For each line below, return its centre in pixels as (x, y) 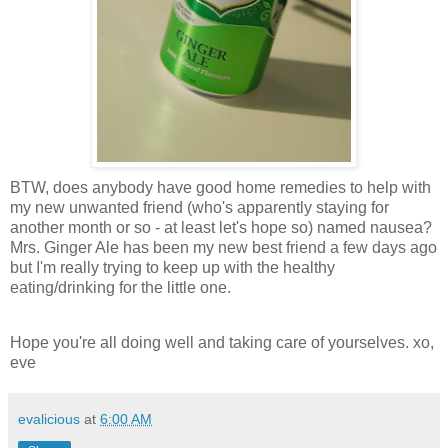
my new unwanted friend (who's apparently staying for (199, 207)
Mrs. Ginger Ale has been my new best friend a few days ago (223, 247)
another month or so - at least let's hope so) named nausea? (221, 227)
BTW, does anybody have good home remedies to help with (220, 187)
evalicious (49, 419)
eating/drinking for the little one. (120, 287)
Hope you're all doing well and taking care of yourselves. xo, (222, 343)
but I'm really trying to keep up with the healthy (172, 267)
